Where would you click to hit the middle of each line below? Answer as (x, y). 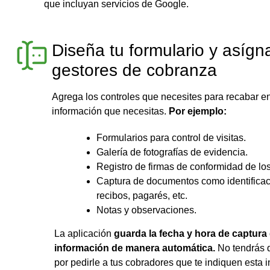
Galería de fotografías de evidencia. (172, 152)
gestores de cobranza (134, 70)
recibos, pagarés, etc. (142, 195)
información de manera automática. (135, 248)
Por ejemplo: (198, 111)
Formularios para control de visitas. (171, 137)
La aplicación (84, 233)
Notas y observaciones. (146, 210)
